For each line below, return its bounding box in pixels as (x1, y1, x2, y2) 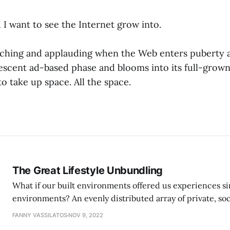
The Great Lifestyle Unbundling (12, 164, 163, 177)
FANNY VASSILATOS (12, 212, 67, 219)
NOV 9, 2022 (68, 212, 103, 219)
